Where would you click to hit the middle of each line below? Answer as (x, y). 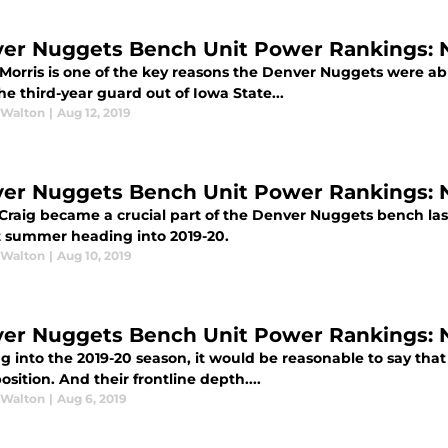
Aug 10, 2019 (94, 256)
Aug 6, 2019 (92, 399)
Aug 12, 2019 (94, 113)
